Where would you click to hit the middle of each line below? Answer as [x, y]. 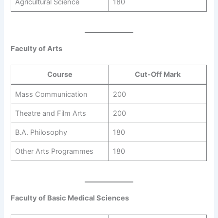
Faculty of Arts [37, 48]
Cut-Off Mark [158, 75]
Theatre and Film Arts [50, 114]
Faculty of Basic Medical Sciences [70, 198]
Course [60, 75]
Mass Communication [51, 95]
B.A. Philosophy [41, 133]
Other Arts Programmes [54, 152]
